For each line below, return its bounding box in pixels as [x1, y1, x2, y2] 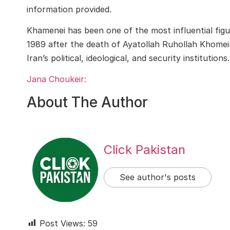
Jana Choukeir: [27, 74, 86, 85]
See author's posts [120, 172, 196, 183]
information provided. [27, 4, 111, 14]
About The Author [27, 93, 148, 111]
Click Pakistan [104, 142, 185, 158]
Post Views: [40, 218, 85, 228]
